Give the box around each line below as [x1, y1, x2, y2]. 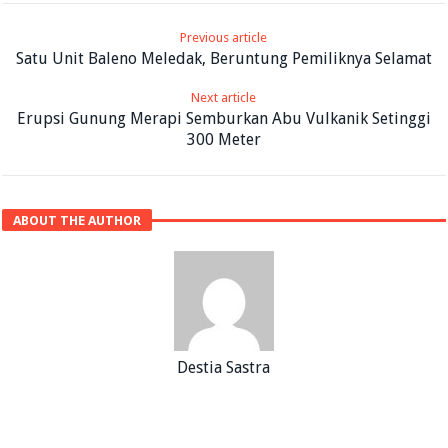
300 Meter [186, 129, 261, 149]
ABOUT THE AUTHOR [13, 212, 142, 228]
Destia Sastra [177, 357, 271, 377]
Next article [191, 89, 257, 105]
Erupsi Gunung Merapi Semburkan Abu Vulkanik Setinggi [16, 108, 431, 128]
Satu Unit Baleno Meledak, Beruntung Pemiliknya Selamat [15, 48, 432, 68]
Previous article [180, 29, 268, 45]
